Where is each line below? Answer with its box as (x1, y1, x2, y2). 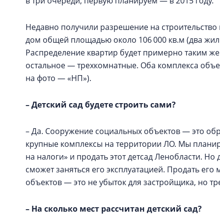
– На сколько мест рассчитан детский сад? (26, 203, 202, 214)
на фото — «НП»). (26, 73, 91, 83)
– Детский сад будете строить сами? (26, 99, 176, 110)
